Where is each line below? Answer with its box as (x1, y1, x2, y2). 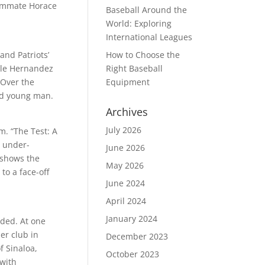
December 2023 (106, 231, 169, 242)
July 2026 (106, 124, 142, 135)
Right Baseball (106, 63, 163, 74)
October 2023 (106, 248, 160, 260)
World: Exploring (106, 18, 172, 29)
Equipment (106, 76, 150, 88)
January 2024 (106, 213, 158, 224)
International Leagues (106, 31, 193, 43)
